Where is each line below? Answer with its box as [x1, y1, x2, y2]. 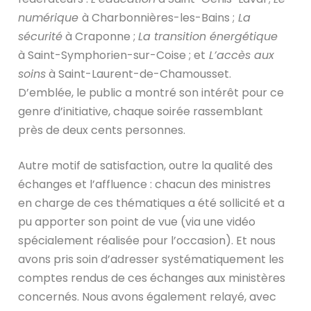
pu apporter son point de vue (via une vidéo [18, 213, 256, 230]
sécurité [18, 28, 63, 44]
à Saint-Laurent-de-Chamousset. [46, 65, 232, 82]
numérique [18, 9, 83, 26]
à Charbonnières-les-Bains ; [82, 9, 235, 26]
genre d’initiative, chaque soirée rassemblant [18, 103, 264, 119]
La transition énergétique [138, 28, 278, 44]
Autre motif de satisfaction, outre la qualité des [18, 157, 274, 174]
